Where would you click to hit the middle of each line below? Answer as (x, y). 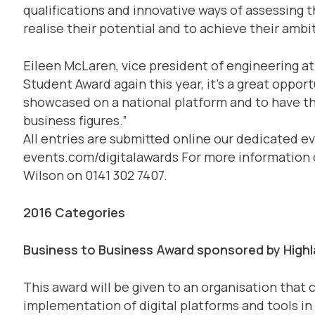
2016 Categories (74, 212)
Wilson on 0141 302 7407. (95, 175)
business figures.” (75, 120)
